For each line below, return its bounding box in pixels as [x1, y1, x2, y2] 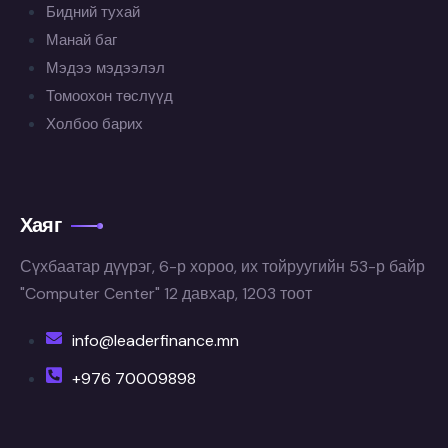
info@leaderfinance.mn [71, 329, 239, 351]
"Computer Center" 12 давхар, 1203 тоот [20, 282, 312, 304]
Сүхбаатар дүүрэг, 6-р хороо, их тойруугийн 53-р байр [20, 255, 425, 277]
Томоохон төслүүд [45, 86, 173, 107]
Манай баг [45, 30, 117, 51]
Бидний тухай [45, 2, 140, 23]
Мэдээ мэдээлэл [45, 58, 165, 79]
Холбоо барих [45, 114, 143, 135]
